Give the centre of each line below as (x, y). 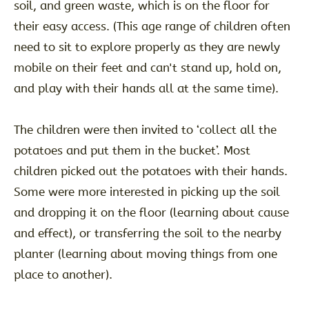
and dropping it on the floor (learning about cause (151, 213)
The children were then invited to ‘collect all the (145, 130)
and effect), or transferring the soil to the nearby (147, 233)
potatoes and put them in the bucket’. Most (132, 151)
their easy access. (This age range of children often (152, 27)
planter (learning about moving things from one (145, 254)
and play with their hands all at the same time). (146, 89)
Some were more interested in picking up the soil (147, 192)
